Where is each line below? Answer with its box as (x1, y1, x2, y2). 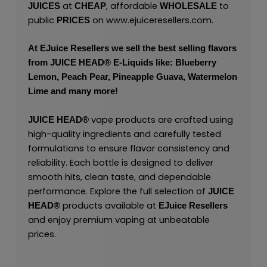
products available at (60, 199, 159, 212)
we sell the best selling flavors (108, 44, 237, 54)
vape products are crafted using (88, 113, 233, 126)
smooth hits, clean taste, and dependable (27, 170, 211, 183)
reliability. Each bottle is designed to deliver (27, 156, 213, 169)
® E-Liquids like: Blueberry (104, 58, 216, 68)
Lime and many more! (27, 86, 118, 97)
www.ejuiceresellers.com (103, 14, 212, 26)
